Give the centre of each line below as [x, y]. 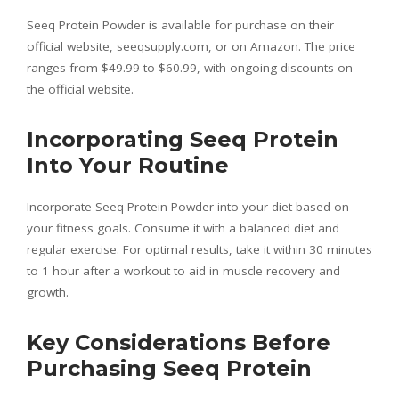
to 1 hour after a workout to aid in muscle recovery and [183, 271]
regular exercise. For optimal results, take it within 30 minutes [199, 250]
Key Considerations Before [179, 343]
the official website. [80, 90]
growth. [48, 293]
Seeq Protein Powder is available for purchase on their [180, 25]
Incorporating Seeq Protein [183, 140]
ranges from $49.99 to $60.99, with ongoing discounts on [190, 68]
